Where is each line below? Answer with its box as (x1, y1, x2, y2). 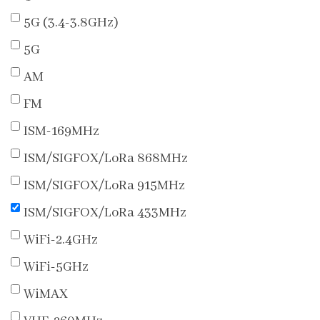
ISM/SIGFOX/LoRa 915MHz (24, 177, 185, 195)
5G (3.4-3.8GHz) (24, 14, 119, 32)
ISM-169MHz (24, 123, 99, 141)
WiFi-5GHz (24, 259, 89, 276)
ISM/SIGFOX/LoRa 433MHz (24, 204, 186, 222)
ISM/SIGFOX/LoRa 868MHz (24, 150, 188, 168)
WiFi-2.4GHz (24, 231, 98, 249)
